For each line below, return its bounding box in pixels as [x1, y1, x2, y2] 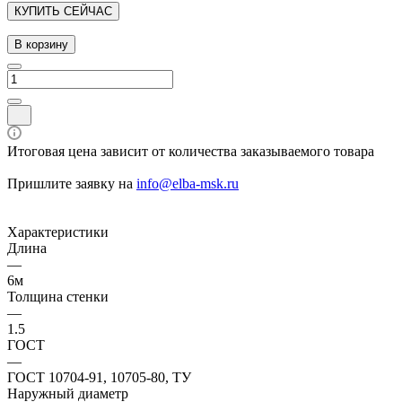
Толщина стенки [7, 288, 109, 304]
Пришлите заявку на [7, 175, 136, 191]
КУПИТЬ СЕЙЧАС [14, 4, 112, 18]
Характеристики [7, 223, 109, 240]
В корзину [14, 37, 68, 51]
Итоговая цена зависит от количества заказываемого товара [7, 143, 374, 159]
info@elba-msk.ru [136, 175, 239, 191]
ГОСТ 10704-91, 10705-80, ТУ [7, 369, 191, 385]
